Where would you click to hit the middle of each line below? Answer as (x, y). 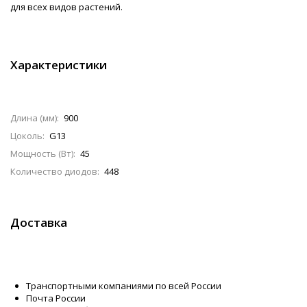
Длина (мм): (35, 118)
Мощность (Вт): (43, 154)
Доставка (39, 223)
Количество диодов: (55, 172)
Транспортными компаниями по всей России (124, 286)
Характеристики (59, 65)
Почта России (56, 298)
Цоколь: (27, 136)
